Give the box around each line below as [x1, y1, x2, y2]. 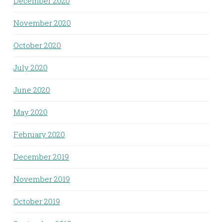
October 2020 [13, 40, 61, 50]
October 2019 [13, 196, 60, 206]
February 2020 [13, 129, 65, 139]
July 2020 [13, 62, 48, 72]
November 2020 [13, 17, 71, 28]
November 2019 [13, 173, 70, 184]
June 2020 [13, 84, 50, 95]
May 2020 [13, 107, 48, 117]
